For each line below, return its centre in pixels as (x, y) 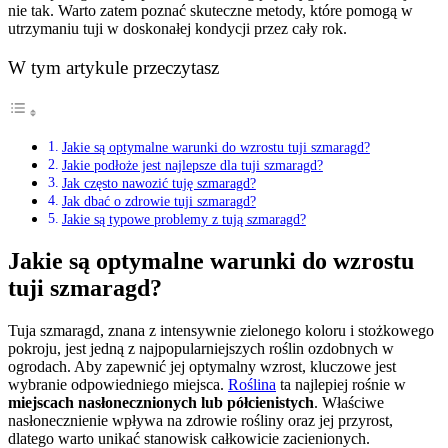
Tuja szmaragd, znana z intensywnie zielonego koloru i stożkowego (221, 330)
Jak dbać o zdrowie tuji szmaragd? (158, 201)
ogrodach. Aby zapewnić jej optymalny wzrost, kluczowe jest (202, 366)
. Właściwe (349, 402)
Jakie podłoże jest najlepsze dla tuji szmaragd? (192, 165)
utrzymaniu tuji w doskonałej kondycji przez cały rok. (177, 28)
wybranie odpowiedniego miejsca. (118, 384)
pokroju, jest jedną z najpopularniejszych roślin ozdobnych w (201, 348)
